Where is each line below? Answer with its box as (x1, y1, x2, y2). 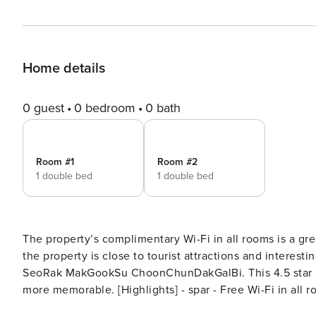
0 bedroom (74, 100, 135, 116)
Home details (23, 60, 105, 77)
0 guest (23, 100, 64, 116)
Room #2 (157, 156, 197, 168)
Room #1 (36, 156, 74, 168)
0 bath (145, 100, 181, 116)
